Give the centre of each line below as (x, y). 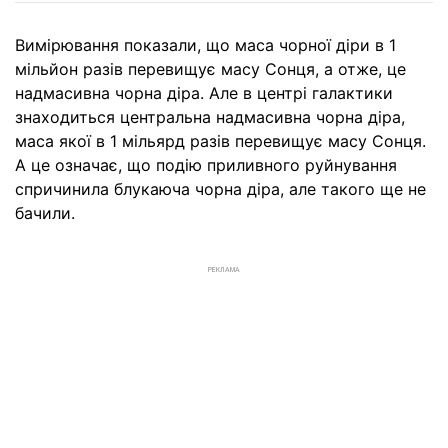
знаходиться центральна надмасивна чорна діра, (210, 117)
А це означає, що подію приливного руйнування (206, 165)
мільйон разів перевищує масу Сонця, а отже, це (210, 69)
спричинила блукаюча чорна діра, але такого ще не (220, 189)
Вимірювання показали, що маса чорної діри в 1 (205, 45)
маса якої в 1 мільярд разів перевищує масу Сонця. (220, 141)
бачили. (45, 213)
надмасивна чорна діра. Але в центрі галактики (204, 93)
